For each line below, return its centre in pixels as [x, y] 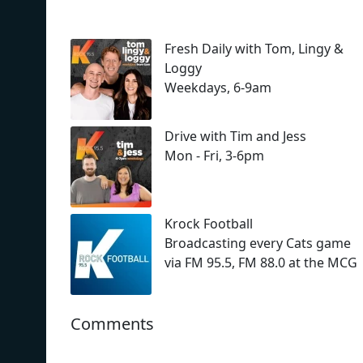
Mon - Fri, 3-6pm [214, 155]
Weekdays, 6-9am [218, 87]
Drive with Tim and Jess [235, 136]
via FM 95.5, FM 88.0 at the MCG [261, 262]
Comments [112, 323]
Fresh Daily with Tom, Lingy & [254, 48]
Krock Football [209, 223]
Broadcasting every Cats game [258, 243]
